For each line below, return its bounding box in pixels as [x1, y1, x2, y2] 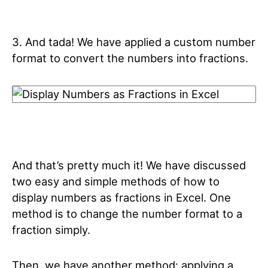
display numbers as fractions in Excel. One [12, 191, 231, 204]
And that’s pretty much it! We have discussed [12, 159, 246, 172]
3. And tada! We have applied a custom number [12, 35, 255, 48]
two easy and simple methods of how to [12, 175, 220, 188]
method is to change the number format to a [12, 207, 242, 220]
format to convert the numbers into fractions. [12, 51, 248, 65]
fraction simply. [12, 223, 93, 236]
